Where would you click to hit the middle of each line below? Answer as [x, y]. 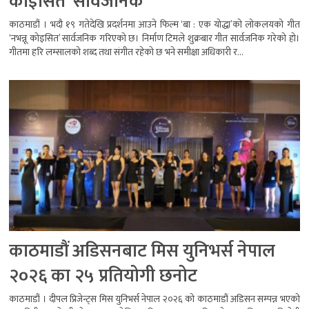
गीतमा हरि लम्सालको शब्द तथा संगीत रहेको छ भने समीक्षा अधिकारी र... [127, 52]
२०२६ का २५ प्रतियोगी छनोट [103, 276]
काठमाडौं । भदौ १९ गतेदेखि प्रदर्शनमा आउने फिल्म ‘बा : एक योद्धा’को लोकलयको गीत [154, 24]
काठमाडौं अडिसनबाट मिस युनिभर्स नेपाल [142, 251]
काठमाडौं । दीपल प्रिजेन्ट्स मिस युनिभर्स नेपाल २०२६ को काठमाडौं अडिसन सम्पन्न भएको [154, 299]
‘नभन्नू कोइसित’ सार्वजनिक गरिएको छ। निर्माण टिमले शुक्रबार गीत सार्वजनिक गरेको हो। [154, 38]
